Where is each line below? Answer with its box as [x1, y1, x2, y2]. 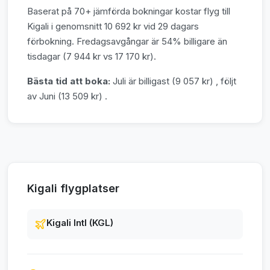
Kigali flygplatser [27, 181, 119, 195]
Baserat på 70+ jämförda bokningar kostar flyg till [27, 5, 230, 17]
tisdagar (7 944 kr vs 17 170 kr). [27, 50, 156, 62]
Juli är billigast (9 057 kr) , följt [110, 75, 236, 87]
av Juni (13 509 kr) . [27, 90, 107, 102]
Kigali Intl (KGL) [46, 216, 113, 228]
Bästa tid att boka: [27, 75, 110, 87]
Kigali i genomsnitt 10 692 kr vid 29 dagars [27, 20, 199, 32]
